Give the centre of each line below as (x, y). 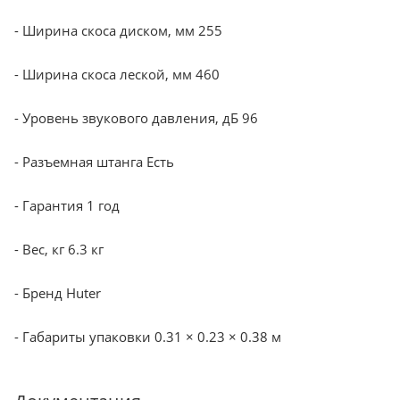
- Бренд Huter (58, 292)
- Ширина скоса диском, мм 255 (118, 30)
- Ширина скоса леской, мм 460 (117, 74)
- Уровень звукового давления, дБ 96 (136, 117)
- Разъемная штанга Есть (94, 161)
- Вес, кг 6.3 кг (59, 249)
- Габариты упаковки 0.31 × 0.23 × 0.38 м (148, 336)
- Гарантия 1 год (67, 205)
